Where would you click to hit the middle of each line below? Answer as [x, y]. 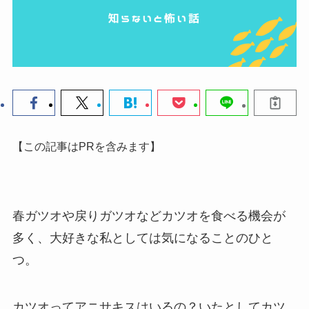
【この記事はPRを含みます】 [86, 147]
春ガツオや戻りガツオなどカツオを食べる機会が [149, 216]
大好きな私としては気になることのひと [161, 238]
